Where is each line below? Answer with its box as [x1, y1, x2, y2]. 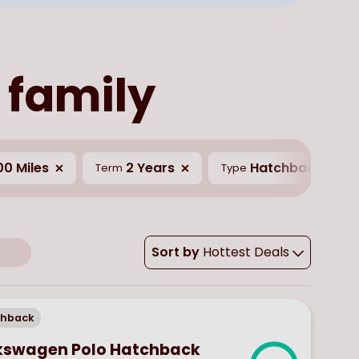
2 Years [126, 158, 175, 177]
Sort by [151, 242, 200, 261]
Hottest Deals [203, 242, 289, 261]
